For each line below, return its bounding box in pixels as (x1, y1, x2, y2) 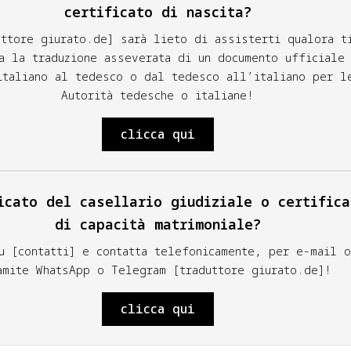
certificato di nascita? (63, 2, 251, 21)
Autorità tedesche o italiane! (61, 88, 254, 103)
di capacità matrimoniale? (54, 215, 261, 233)
